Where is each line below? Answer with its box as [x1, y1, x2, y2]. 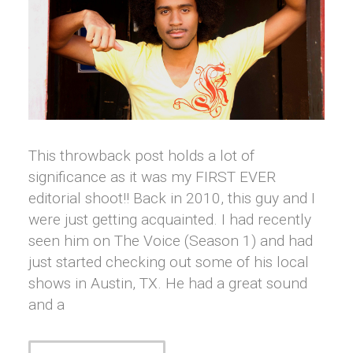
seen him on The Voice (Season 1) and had [28, 231, 313, 250]
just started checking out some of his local [28, 252, 309, 271]
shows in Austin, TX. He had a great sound [28, 273, 307, 292]
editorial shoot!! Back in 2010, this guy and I [28, 188, 315, 207]
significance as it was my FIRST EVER [28, 167, 276, 186]
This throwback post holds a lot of [28, 146, 255, 165]
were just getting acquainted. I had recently [28, 210, 311, 229]
